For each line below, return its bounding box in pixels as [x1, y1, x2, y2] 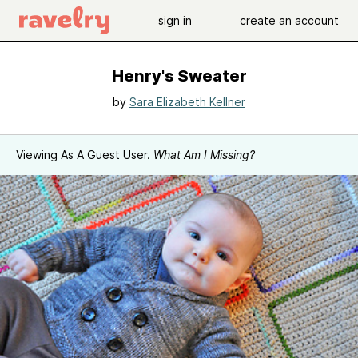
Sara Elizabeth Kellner [129, 95, 245, 109]
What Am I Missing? [153, 148, 255, 161]
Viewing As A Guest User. [16, 148, 153, 161]
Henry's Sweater [111, 66, 247, 86]
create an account [240, 13, 339, 27]
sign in [158, 13, 192, 27]
